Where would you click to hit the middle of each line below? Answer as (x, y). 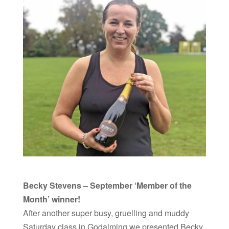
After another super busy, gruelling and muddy (106, 213)
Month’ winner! (51, 199)
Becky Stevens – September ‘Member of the (107, 185)
